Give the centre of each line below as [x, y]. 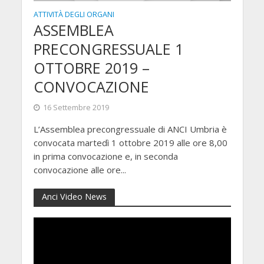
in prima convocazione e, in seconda [105, 156]
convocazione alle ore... [80, 169]
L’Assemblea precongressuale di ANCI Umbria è [130, 129]
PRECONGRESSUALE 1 [108, 49]
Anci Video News [74, 196]
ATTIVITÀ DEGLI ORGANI [74, 14]
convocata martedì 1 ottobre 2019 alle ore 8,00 [130, 142]
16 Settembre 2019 [76, 107]
